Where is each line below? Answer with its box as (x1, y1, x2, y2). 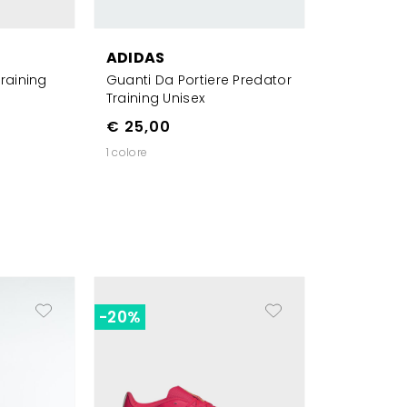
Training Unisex (105, 88, 205, 107)
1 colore (105, 144, 148, 160)
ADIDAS (105, 46, 165, 68)
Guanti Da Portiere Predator (105, 70, 292, 89)
